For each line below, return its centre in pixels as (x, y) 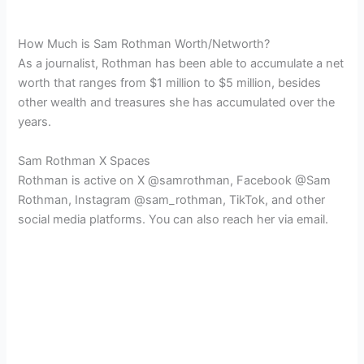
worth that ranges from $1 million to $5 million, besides (170, 83)
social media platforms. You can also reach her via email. (173, 219)
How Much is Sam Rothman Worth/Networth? (144, 44)
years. (35, 122)
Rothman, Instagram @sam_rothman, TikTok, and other (172, 199)
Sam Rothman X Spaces (84, 160)
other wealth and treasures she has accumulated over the (177, 103)
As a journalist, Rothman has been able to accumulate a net (181, 64)
